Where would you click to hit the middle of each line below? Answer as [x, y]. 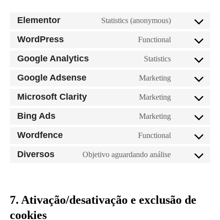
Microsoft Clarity [52, 97]
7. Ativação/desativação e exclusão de [103, 200]
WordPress [41, 39]
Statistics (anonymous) [136, 20]
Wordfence [40, 135]
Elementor [39, 20]
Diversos [36, 154]
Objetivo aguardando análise [127, 154]
